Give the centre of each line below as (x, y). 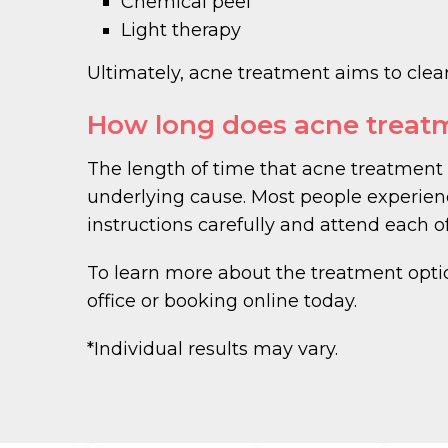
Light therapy (181, 29)
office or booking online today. (222, 300)
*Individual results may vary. (212, 348)
